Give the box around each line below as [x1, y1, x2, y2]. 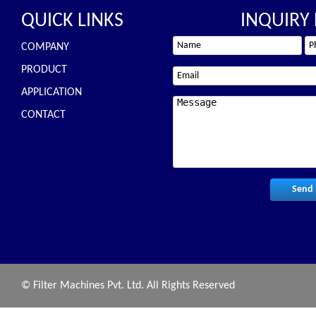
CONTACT [21, 109, 66, 121]
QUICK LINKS [21, 11, 123, 31]
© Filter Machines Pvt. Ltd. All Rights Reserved [21, 280, 235, 291]
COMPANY [21, 42, 69, 53]
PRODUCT [21, 64, 67, 75]
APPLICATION [21, 87, 82, 98]
